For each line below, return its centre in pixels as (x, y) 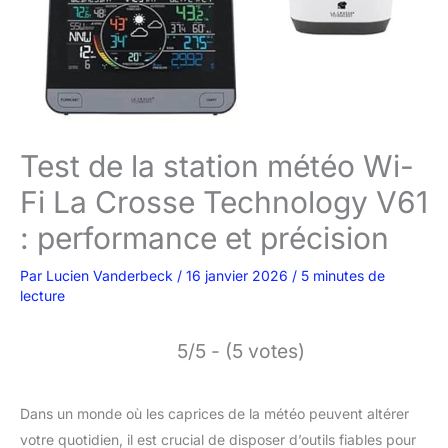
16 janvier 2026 (239, 275)
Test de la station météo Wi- (217, 166)
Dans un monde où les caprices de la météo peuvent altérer (214, 413)
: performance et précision (204, 238)
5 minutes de (343, 275)
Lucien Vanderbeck (111, 275)
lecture (42, 295)
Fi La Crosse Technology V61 (224, 202)
